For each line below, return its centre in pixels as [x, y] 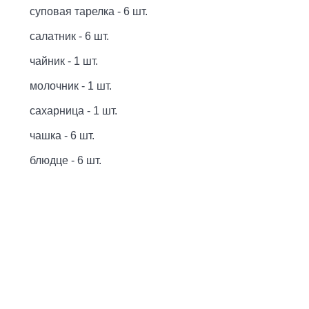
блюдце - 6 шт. [66, 160]
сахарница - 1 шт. [73, 111]
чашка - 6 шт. [62, 136]
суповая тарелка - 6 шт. [89, 11]
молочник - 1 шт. [71, 86]
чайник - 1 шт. [64, 61]
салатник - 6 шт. [69, 36]
